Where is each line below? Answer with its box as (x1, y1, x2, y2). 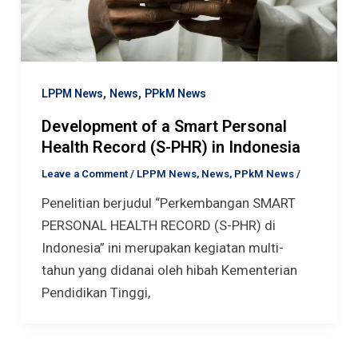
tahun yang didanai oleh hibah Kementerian (41, 261, 297, 278)
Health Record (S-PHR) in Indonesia (41, 137, 300, 157)
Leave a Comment (41, 167, 128, 180)
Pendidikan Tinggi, (41, 284, 150, 300)
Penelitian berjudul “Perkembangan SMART (41, 194, 296, 211)
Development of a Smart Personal (41, 116, 287, 136)
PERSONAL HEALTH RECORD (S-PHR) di (41, 217, 276, 233)
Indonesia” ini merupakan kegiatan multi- (41, 239, 284, 256)
